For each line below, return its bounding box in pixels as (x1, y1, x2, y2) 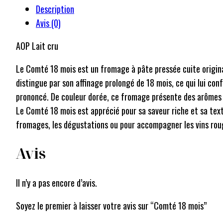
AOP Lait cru (16, 39, 58, 53)
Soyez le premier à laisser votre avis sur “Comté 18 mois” (16, 199, 207, 212)
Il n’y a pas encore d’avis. (16, 176, 97, 189)
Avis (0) (36, 16, 61, 30)
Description (36, 2, 74, 16)
